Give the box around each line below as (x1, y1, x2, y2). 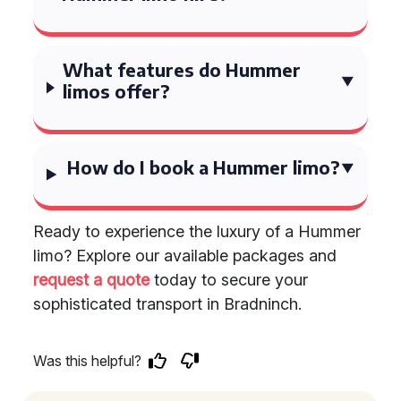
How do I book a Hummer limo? (66, 156, 340, 178)
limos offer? (63, 80, 171, 102)
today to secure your (149, 270, 308, 289)
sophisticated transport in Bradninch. (33, 294, 302, 313)
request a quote (33, 270, 149, 289)
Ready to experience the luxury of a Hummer (33, 222, 361, 241)
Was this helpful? (33, 352, 141, 370)
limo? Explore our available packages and (33, 246, 337, 265)
